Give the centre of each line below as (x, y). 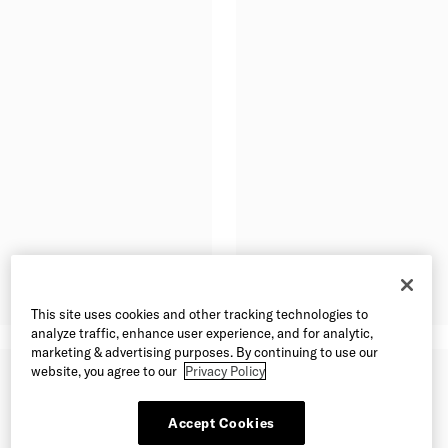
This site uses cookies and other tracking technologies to (199, 313)
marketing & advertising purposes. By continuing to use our (204, 351)
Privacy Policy (224, 370)
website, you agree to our (105, 370)
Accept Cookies (221, 422)
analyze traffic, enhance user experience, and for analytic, (201, 332)
